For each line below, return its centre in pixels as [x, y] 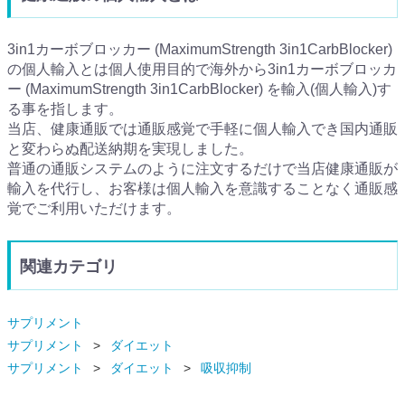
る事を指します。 [65, 109]
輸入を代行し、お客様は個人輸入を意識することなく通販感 [202, 189]
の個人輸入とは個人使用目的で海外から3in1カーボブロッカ [202, 70]
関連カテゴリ [69, 267]
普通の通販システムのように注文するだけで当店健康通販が [202, 169]
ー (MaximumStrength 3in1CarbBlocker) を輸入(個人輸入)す [199, 89]
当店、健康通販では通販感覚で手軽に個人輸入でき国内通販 [202, 129]
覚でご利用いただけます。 [94, 209]
